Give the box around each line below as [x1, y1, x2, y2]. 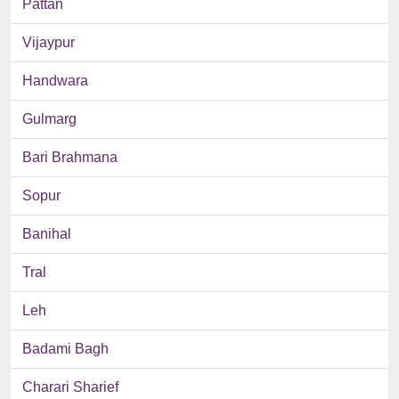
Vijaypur [22, 35, 75, 51]
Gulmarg [22, 111, 77, 127]
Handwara [22, 73, 88, 89]
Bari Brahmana [22, 150, 118, 166]
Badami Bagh [22, 341, 109, 357]
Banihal [22, 226, 71, 242]
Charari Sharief [22, 379, 118, 395]
